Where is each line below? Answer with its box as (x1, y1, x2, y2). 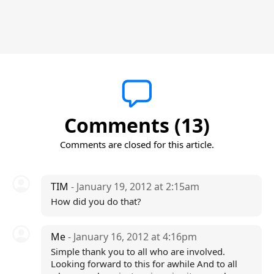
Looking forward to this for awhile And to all (50, 257, 237, 270)
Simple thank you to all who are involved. (50, 245, 225, 257)
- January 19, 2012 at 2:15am (70, 180, 199, 193)
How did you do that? (50, 195, 141, 207)
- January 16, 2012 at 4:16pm (67, 230, 197, 243)
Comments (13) (64, 112, 210, 138)
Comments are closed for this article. (60, 138, 214, 150)
